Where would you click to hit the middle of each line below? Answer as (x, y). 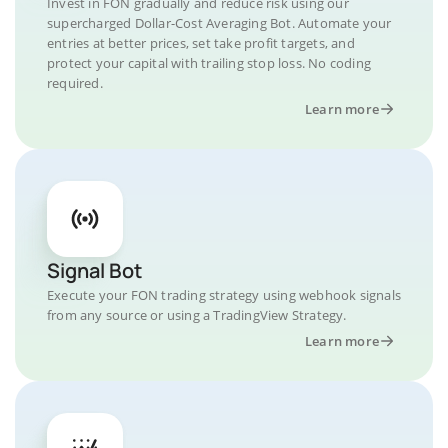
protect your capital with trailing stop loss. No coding (209, 63)
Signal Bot (94, 270)
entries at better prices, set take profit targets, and (201, 43)
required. (75, 83)
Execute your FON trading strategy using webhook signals (224, 295)
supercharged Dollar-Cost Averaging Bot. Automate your (219, 23)
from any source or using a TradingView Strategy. (197, 315)
